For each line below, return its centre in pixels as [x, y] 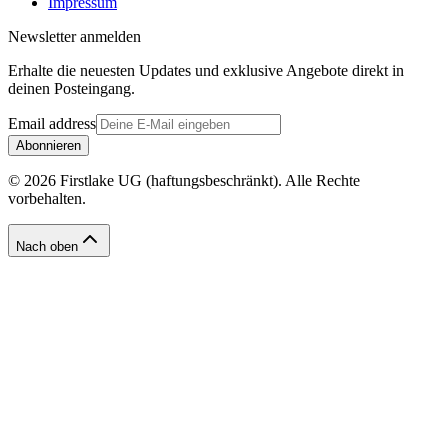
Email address [52, 123]
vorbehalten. [47, 198]
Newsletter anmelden [74, 36]
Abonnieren [48, 145]
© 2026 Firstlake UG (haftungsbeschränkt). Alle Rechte [184, 180]
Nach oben [47, 246]
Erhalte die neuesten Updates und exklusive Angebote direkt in [206, 70]
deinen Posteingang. [71, 88]
